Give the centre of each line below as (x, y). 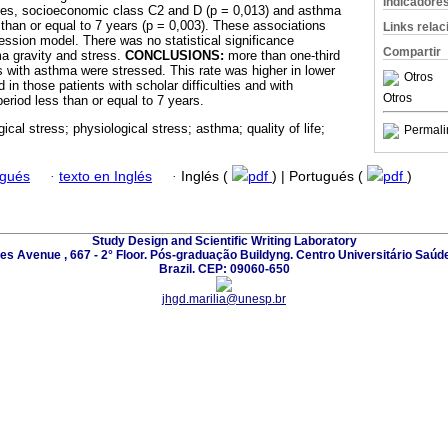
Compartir (412, 52)
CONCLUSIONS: (174, 56)
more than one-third (282, 56)
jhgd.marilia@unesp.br (224, 298)
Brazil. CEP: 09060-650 (224, 268)
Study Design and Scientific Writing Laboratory (224, 240)
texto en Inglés (105, 176)
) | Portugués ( (319, 176)
